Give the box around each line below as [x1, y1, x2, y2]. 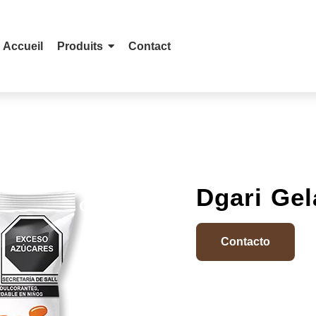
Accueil [2, 39, 43, 52]
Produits [56, 39, 103, 52]
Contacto [221, 235, 270, 248]
